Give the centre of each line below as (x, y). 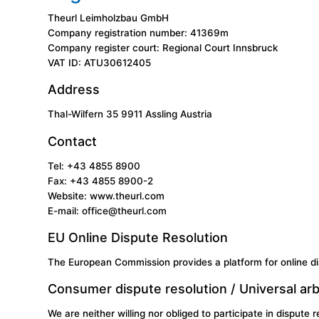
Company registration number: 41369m (138, 32)
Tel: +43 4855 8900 (94, 166)
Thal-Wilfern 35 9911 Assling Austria (130, 114)
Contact (73, 141)
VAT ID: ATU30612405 (100, 62)
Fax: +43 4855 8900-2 (101, 181)
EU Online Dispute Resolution (138, 237)
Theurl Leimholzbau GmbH (109, 17)
